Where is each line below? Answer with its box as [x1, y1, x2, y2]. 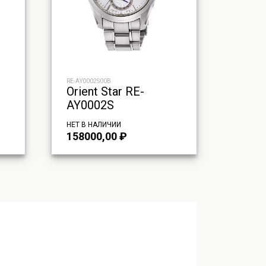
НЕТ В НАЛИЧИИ [66, 121, 121, 129]
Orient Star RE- [66, 84, 144, 99]
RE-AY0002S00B [66, 78, 111, 85]
